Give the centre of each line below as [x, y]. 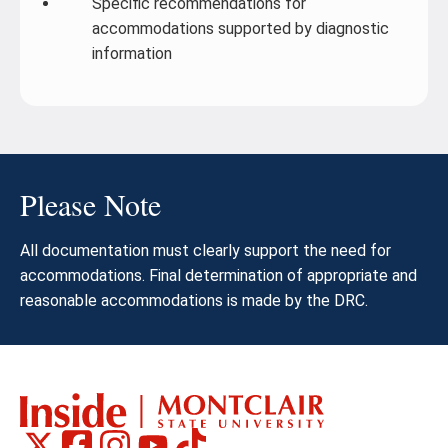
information [132, 53]
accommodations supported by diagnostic [240, 28]
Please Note [90, 204]
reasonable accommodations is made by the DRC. [194, 300]
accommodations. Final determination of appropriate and [218, 275]
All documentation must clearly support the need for [205, 250]
